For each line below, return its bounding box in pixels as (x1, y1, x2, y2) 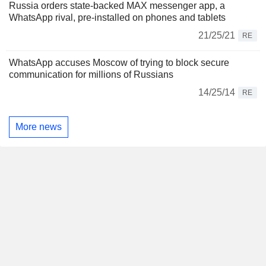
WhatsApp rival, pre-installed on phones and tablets (9, 12, 226, 23)
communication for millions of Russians (9, 69, 173, 80)
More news (15, 121, 62, 132)
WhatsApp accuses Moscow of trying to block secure (9, 58, 229, 68)
